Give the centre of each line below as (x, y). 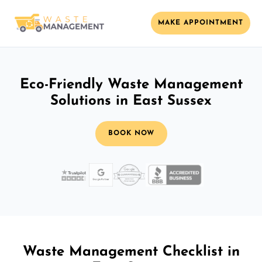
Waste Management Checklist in (131, 252)
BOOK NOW (131, 133)
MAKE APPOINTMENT (201, 23)
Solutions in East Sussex (131, 101)
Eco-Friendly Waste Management (131, 85)
